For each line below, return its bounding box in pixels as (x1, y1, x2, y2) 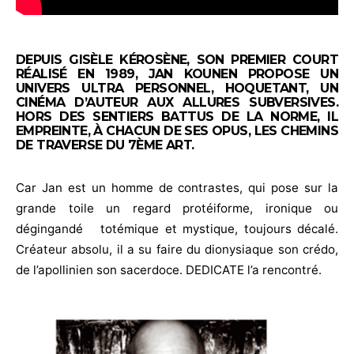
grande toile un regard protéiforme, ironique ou (16, 200, 338, 216)
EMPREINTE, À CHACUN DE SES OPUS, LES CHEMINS (16, 122, 338, 138)
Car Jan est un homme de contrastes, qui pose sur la (16, 179, 338, 195)
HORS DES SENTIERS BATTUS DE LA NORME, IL (16, 108, 338, 124)
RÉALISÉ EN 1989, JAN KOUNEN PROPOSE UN (16, 66, 338, 81)
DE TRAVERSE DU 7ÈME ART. (16, 137, 194, 153)
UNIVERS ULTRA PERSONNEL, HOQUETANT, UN (16, 80, 338, 96)
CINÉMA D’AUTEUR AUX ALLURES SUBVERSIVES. (16, 94, 338, 110)
